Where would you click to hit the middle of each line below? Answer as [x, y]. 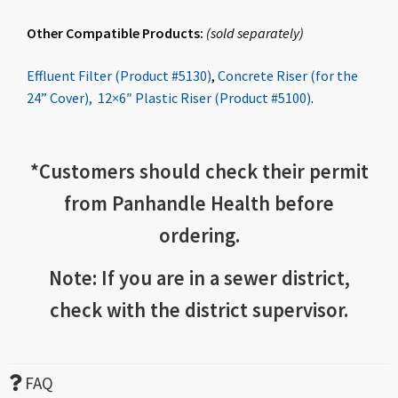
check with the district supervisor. [199, 310]
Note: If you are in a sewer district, [199, 278]
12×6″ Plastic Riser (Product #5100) [204, 97]
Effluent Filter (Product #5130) [119, 75]
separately [268, 33]
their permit [313, 171]
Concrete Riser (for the [288, 75]
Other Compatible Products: [116, 33]
